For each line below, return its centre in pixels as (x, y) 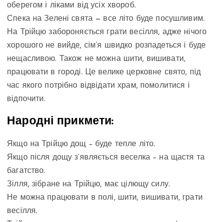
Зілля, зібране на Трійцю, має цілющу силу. (88, 184)
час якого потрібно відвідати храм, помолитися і (98, 86)
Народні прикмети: (60, 121)
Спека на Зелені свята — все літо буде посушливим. (106, 19)
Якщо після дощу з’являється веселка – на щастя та (106, 157)
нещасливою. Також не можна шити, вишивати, (96, 59)
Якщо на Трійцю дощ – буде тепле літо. (81, 144)
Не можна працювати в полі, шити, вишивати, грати (105, 197)
